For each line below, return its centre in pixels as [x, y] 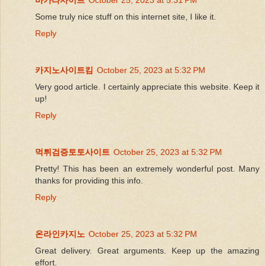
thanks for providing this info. [89, 180]
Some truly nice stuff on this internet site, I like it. [126, 16]
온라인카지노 [60, 234]
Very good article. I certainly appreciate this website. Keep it [147, 86]
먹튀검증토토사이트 [72, 152]
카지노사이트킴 [64, 70]
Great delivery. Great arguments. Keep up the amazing [147, 250]
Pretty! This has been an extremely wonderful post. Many [147, 168]
